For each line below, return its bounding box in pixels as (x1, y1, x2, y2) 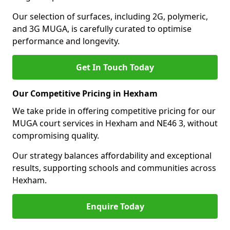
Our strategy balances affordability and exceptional (12, 150, 212, 161)
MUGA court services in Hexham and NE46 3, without (12, 118, 218, 129)
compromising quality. (12, 130, 99, 141)
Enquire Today (86, 201, 144, 212)
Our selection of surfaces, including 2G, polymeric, (12, 11, 208, 22)
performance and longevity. (12, 35, 120, 47)
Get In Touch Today (76, 62, 154, 73)
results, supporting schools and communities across (12, 162, 216, 174)
